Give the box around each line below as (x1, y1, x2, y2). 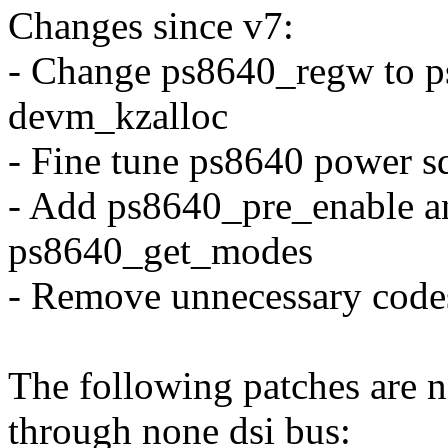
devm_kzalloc (8, 94, 228, 138)
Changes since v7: (8, 4, 294, 48)
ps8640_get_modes (8, 229, 313, 273)
